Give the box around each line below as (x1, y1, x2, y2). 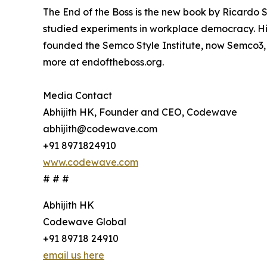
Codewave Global (43, 216, 126, 228)
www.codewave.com (43, 156, 138, 169)
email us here (43, 249, 104, 262)
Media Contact (43, 89, 112, 102)
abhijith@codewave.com (43, 123, 157, 135)
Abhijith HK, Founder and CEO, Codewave (43, 106, 237, 119)
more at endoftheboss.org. (43, 56, 164, 69)
